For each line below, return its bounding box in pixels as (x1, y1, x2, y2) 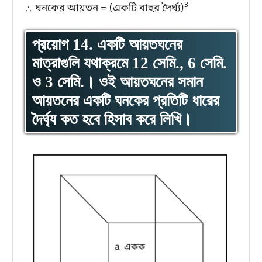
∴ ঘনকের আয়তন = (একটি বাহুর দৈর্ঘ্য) (25, 1, 184, 15)
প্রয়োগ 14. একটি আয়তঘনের (32, 36, 182, 54)
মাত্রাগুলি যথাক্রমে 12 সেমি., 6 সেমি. (32, 54, 227, 73)
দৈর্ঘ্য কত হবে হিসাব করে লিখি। (32, 111, 192, 129)
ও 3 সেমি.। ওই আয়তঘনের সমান (32, 73, 203, 91)
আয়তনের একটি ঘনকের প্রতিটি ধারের (32, 92, 219, 110)
